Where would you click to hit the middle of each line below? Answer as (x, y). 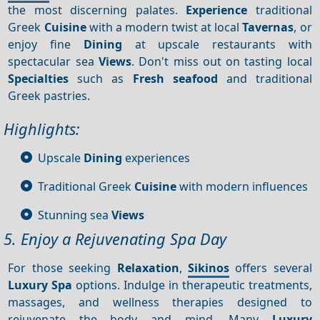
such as (101, 78)
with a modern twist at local (164, 27)
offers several (270, 267)
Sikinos (208, 267)
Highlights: (42, 129)
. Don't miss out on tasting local (221, 61)
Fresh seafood (175, 78)
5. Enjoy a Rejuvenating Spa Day (115, 239)
